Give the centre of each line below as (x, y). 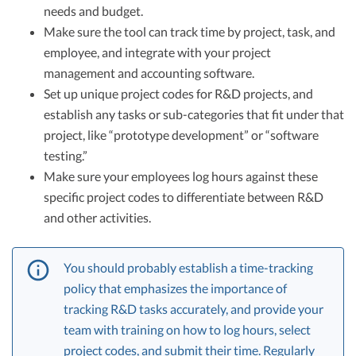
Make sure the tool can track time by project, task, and (190, 31)
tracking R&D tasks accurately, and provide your (193, 308)
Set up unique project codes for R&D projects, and (178, 93)
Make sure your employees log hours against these (181, 176)
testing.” (66, 155)
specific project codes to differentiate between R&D (184, 196)
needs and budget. (93, 10)
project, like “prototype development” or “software (181, 134)
